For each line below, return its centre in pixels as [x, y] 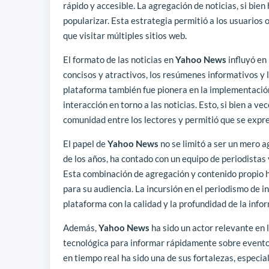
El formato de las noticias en [119, 60]
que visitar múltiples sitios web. [125, 36]
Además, [81, 228]
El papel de [85, 144]
